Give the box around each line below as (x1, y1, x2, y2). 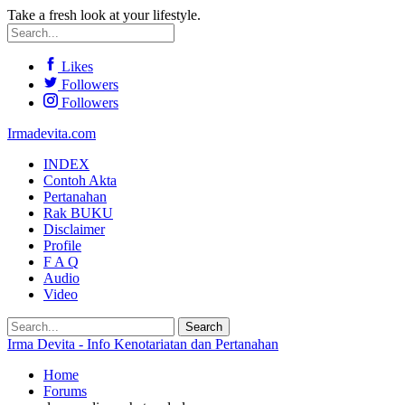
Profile (43, 238, 81, 253)
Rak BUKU (43, 205, 113, 221)
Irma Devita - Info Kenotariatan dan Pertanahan (7, 336, 278, 352)
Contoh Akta (43, 173, 117, 188)
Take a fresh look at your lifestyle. (7, 7, 201, 23)
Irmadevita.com (7, 126, 96, 141)
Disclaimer (43, 221, 105, 237)
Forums (43, 383, 87, 399)
